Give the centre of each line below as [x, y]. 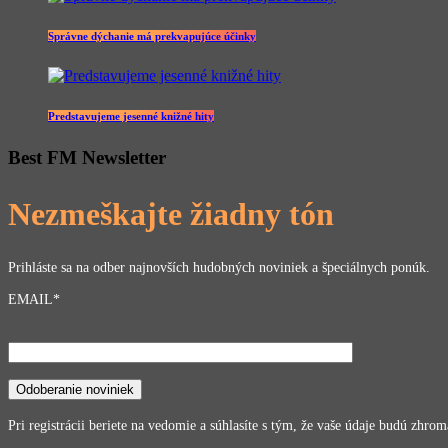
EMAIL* [34, 298]
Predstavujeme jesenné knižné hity [131, 116]
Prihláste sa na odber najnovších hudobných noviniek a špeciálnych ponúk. [219, 267]
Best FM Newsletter [87, 158]
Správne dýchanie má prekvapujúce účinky [152, 36]
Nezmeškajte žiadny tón [171, 213]
